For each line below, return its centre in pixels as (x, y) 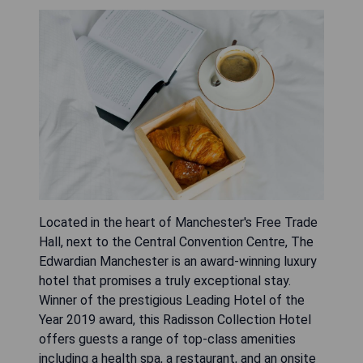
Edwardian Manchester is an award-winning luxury (178, 261)
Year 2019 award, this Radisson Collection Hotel (175, 319)
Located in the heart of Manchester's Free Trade (178, 222)
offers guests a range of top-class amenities (167, 339)
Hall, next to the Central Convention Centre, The (176, 241)
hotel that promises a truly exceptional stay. (165, 280)
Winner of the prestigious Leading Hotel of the (172, 300)
